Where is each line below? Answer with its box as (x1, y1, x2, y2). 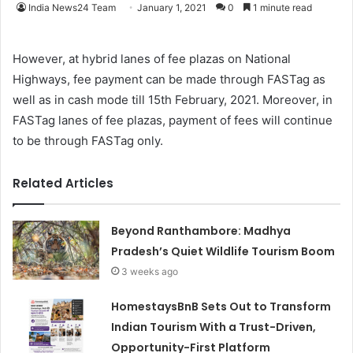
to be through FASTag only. (13, 133, 163, 149)
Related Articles (13, 175, 113, 192)
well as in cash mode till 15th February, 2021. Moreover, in (13, 92, 333, 108)
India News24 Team (28, 2, 116, 14)
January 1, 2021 (137, 2, 206, 14)
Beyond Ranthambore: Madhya (111, 223, 292, 240)
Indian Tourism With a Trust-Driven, (111, 319, 317, 336)
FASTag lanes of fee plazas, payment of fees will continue (13, 113, 333, 128)
